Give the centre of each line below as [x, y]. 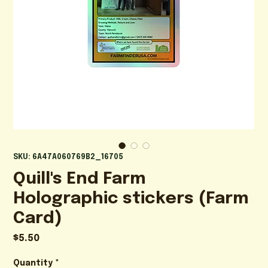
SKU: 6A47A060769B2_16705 [68, 157]
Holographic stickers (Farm [131, 199]
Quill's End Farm [80, 179]
